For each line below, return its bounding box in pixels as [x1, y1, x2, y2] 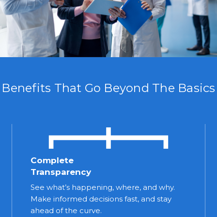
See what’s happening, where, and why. [31, 182, 175, 192]
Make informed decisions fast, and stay [31, 194, 171, 203]
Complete [31, 155, 74, 165]
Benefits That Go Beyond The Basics [1, 80, 216, 95]
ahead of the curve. [31, 205, 102, 215]
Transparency [31, 167, 91, 177]
